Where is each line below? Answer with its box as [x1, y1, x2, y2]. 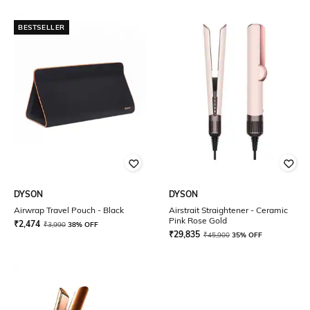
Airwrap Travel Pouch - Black [14, 205, 124, 215]
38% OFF [68, 220, 98, 229]
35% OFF [232, 230, 262, 239]
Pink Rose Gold [169, 215, 227, 226]
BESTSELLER [18, 23, 65, 32]
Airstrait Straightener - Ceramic [169, 205, 288, 215]
